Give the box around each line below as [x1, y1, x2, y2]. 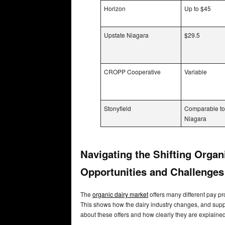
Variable [184, 67, 207, 76]
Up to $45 [184, 4, 211, 13]
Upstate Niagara [104, 30, 149, 39]
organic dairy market [92, 190, 148, 199]
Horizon [104, 4, 126, 13]
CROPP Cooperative [104, 67, 161, 76]
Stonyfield [104, 103, 131, 113]
